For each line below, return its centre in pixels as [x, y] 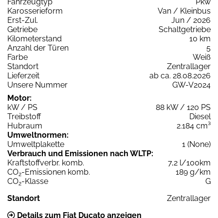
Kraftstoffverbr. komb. [46, 163]
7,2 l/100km [189, 163]
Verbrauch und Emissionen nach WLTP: [80, 153]
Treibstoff [24, 116]
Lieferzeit [23, 75]
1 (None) [196, 144]
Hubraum [25, 126]
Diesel [200, 116]
